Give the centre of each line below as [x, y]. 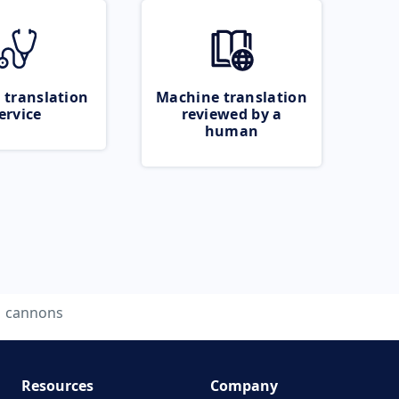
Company [244, 386]
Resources [57, 386]
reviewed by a [232, 114]
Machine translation [232, 97]
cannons [34, 313]
